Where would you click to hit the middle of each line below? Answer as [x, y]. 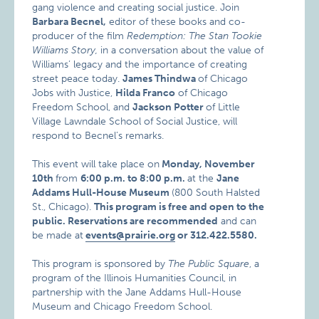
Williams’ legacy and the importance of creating [140, 64]
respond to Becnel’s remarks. [98, 136]
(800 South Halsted [216, 193]
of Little [223, 107]
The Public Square [209, 264]
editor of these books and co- [176, 22]
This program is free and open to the [179, 207]
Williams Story [64, 50]
